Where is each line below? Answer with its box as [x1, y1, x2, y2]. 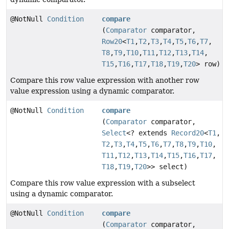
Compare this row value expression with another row [10, 76, 199, 85]
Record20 [171, 129, 204, 138]
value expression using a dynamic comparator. [10, 87, 174, 96]
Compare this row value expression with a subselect [10, 179, 195, 188]
